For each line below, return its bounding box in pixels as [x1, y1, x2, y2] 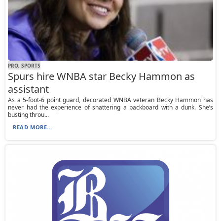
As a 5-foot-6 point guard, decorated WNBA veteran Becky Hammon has [8, 96, 213, 105]
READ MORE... [13, 123, 52, 131]
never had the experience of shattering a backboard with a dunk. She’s [8, 103, 213, 112]
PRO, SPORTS [8, 62, 41, 69]
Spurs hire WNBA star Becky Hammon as [8, 70, 195, 83]
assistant [8, 82, 49, 96]
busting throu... [8, 110, 49, 119]
